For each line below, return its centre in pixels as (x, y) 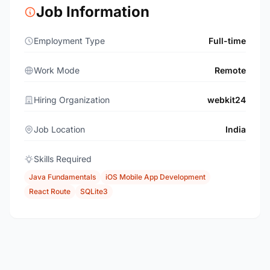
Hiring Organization (72, 100)
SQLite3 (94, 191)
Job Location (59, 129)
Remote (230, 70)
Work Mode (57, 70)
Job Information (93, 12)
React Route (50, 191)
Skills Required (63, 159)
